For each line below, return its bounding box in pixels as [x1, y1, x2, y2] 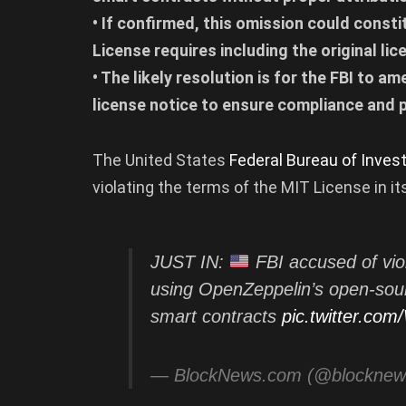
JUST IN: [150, 251, 229, 272]
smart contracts [150, 305, 282, 326]
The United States [92, 150, 229, 170]
